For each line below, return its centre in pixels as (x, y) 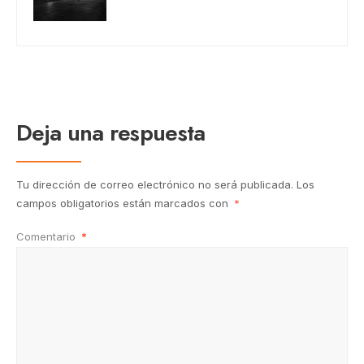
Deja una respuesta (111, 133)
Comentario (48, 237)
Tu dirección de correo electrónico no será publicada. (155, 185)
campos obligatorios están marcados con (124, 204)
